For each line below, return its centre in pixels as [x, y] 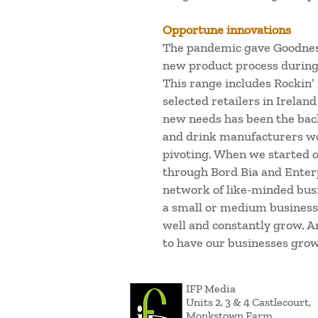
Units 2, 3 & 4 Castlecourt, [248, 302]
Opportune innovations [227, 30]
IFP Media [211, 289]
